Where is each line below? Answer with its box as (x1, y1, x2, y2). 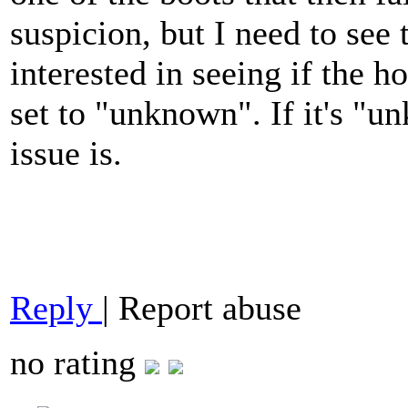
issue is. (10, 134, 122, 173)
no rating (10, 343, 145, 382)
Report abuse (118, 289, 301, 328)
